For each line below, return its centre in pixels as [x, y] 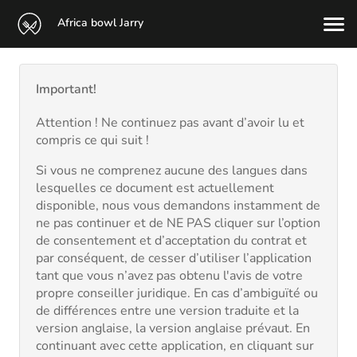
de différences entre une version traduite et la [167, 311]
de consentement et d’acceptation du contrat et [171, 241]
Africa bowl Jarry [99, 23]
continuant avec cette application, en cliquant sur [175, 346]
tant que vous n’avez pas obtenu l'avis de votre [169, 276]
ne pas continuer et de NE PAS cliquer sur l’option [178, 223]
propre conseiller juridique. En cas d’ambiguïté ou [177, 293]
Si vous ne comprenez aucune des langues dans [172, 171]
